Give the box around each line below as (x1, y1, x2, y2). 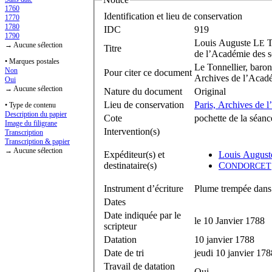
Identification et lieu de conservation (104, 10, 242, 21)
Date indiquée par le (104, 209, 181, 220)
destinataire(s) (104, 160, 157, 171)
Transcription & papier (5, 137, 70, 146)
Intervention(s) (104, 126, 160, 137)
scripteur (104, 220, 137, 231)
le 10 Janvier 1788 (194, 215, 265, 226)
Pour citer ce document (104, 67, 192, 78)
